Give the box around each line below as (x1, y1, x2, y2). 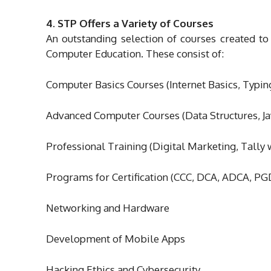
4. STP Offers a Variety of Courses (46, 16, 214, 30)
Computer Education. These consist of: (46, 47, 224, 60)
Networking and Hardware (46, 201, 169, 214)
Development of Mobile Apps (46, 232, 185, 245)
